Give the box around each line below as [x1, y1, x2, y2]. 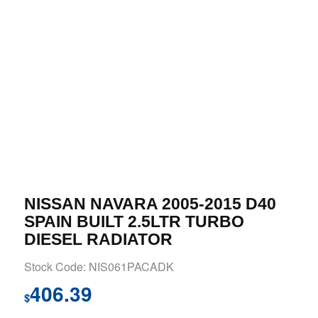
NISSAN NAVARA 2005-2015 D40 [23, 194, 276, 214]
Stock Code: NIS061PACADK [23, 258, 174, 275]
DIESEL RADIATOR [23, 230, 172, 249]
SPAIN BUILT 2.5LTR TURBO [23, 212, 244, 231]
